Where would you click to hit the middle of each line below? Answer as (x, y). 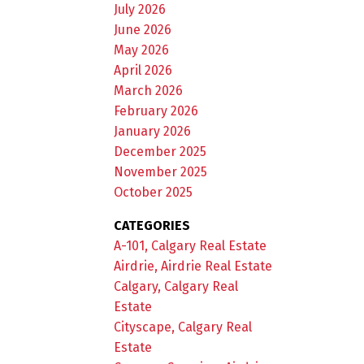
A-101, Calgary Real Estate (191, 245)
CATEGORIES (152, 225)
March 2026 (149, 90)
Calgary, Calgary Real (176, 286)
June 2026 (143, 29)
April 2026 (143, 70)
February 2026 (156, 110)
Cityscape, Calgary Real (183, 327)
